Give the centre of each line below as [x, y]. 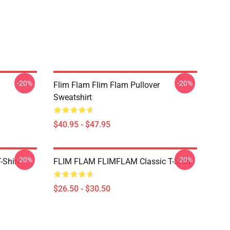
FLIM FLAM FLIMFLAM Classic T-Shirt [122, 161]
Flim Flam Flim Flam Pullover [107, 85]
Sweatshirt [73, 97]
